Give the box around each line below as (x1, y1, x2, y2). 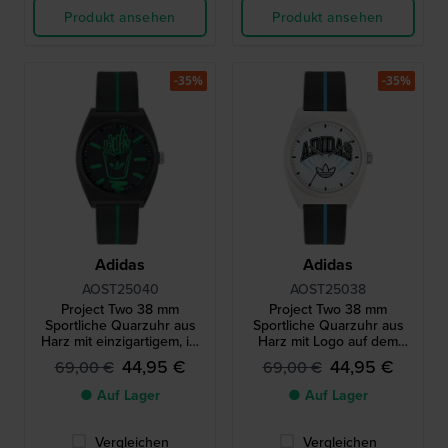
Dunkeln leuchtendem (51, 347, 189, 368)
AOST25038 (290, 279, 366, 300)
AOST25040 (81, 279, 159, 300)
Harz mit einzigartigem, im (40, 331, 200, 352)
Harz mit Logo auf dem (258, 331, 398, 352)
